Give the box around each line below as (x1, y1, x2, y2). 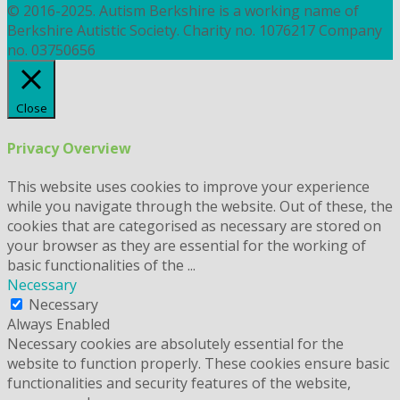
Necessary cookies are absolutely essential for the (7, 333, 344, 354)
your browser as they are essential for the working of (7, 235, 366, 255)
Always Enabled (7, 313, 110, 334)
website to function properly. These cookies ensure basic (7, 353, 389, 373)
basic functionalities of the (7, 254, 187, 275)
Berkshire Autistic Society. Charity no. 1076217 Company (7, 21, 382, 41)
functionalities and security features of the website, (7, 372, 351, 393)
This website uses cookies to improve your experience (7, 176, 370, 196)
